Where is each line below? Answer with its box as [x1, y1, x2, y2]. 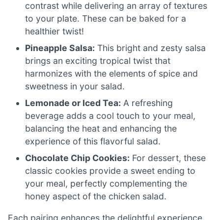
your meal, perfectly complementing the [25, 178, 188, 189]
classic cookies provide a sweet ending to [25, 165, 196, 176]
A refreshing [121, 98, 173, 109]
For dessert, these [130, 153, 206, 164]
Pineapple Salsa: [25, 43, 95, 54]
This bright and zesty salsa [95, 43, 206, 54]
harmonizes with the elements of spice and [25, 68, 198, 79]
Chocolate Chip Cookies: [25, 153, 130, 164]
